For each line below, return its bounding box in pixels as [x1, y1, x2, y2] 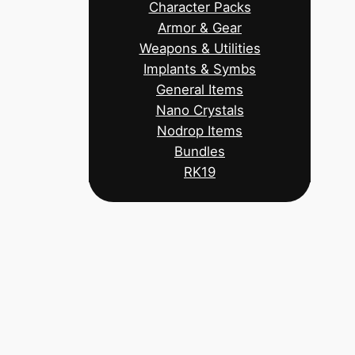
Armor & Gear [158, 20, 242, 36]
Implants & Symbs [143, 61, 256, 77]
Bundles [174, 143, 225, 159]
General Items [156, 82, 243, 97]
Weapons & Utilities [139, 40, 261, 56]
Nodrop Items [157, 123, 242, 139]
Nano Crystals [155, 102, 244, 118]
